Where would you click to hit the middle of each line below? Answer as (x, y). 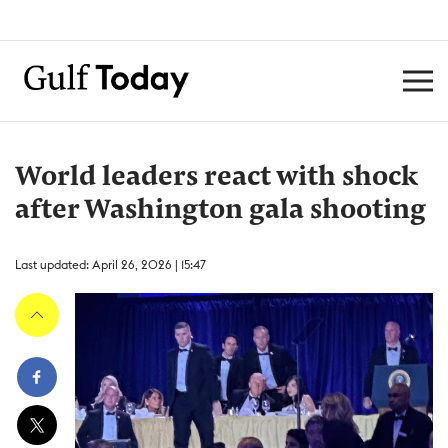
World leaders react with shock (216, 178)
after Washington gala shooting (220, 211)
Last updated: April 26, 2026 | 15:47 (110, 264)
